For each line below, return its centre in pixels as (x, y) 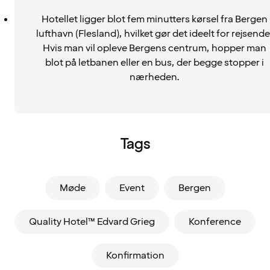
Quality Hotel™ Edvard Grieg (92, 221)
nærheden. (154, 77)
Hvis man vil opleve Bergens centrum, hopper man (154, 48)
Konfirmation (135, 255)
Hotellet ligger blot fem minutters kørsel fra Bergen (154, 19)
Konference (215, 221)
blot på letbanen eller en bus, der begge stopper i (154, 62)
